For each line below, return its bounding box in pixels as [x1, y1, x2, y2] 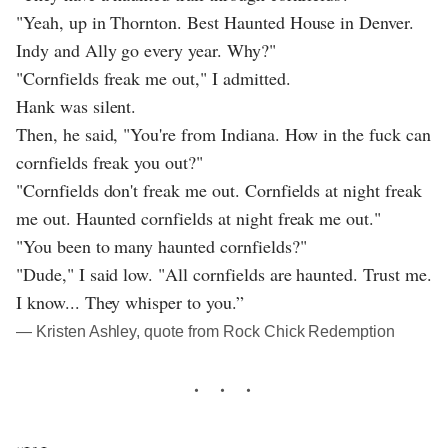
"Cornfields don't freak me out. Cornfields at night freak [16, 177, 422, 202]
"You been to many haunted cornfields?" [16, 233, 307, 258]
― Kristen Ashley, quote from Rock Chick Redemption [16, 322, 396, 340]
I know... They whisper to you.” [16, 289, 244, 314]
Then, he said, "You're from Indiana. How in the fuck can [16, 121, 431, 146]
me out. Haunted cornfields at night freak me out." [16, 205, 382, 230]
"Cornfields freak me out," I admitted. [16, 65, 291, 90]
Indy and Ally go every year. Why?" [16, 37, 276, 62]
